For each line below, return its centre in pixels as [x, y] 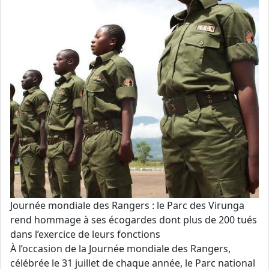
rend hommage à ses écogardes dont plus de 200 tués [134, 220]
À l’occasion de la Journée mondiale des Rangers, [120, 249]
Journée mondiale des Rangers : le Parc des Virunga [127, 205]
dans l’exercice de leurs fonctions [85, 234]
